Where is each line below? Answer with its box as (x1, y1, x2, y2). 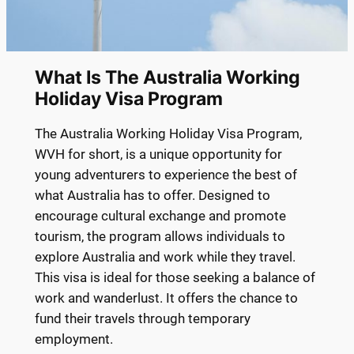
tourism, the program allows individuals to (34, 228, 285, 245)
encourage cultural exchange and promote (34, 208, 286, 224)
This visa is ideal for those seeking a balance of (34, 269, 315, 286)
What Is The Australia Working (34, 66, 300, 88)
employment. (34, 331, 113, 348)
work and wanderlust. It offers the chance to (34, 290, 298, 307)
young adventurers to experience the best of (34, 167, 297, 183)
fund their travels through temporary (34, 311, 250, 327)
